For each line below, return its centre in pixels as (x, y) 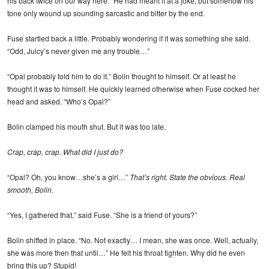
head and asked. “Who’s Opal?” (59, 101)
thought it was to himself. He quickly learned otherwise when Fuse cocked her (133, 88)
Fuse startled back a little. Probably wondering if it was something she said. (129, 38)
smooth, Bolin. (30, 189)
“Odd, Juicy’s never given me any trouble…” (78, 50)
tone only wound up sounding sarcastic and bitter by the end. (106, 13)
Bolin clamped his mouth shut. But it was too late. (86, 126)
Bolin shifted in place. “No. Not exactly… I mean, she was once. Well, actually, (133, 240)
